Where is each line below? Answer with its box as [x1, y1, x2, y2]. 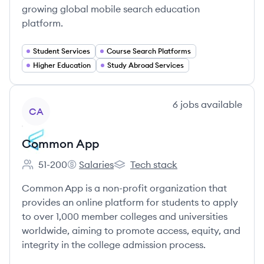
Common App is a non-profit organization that [22, 182, 227, 194]
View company [21, 98, 87, 110]
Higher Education [33, 61, 91, 70]
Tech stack [130, 159, 177, 170]
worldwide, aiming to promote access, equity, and [22, 225, 240, 236]
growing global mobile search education [22, 3, 200, 15]
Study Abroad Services [107, 61, 184, 70]
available [199, 98, 242, 110]
